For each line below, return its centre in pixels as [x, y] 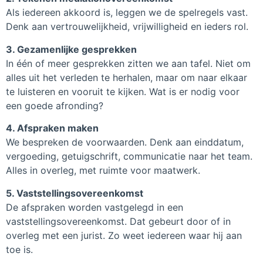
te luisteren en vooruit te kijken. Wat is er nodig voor [123, 91]
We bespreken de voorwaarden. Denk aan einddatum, [125, 142]
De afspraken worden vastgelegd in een [95, 207]
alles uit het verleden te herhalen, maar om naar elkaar [127, 77]
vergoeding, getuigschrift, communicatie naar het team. [129, 156]
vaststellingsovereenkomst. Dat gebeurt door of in [118, 221]
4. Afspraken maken [52, 128]
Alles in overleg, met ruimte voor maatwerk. [103, 171]
